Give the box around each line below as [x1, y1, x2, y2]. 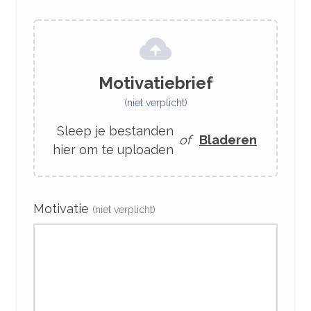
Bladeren [199, 133, 257, 148]
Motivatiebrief [98, 72, 213, 93]
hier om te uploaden [53, 142, 174, 157]
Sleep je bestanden [57, 123, 174, 138]
